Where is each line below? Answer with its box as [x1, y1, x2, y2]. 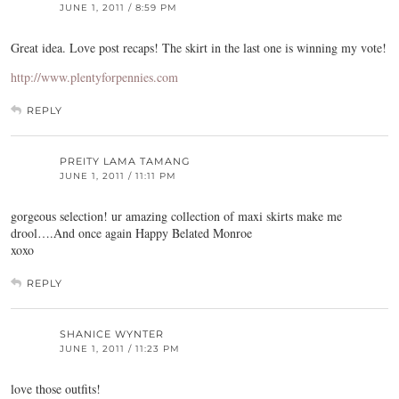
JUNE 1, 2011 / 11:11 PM [60, 170, 176, 183]
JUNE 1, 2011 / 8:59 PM [60, 2, 177, 14]
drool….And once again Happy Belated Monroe [11, 224, 252, 242]
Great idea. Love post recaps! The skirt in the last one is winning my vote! [11, 39, 387, 57]
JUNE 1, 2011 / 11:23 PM [60, 343, 180, 355]
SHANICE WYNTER [60, 328, 164, 341]
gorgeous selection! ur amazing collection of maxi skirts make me [11, 208, 342, 225]
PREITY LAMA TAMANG [60, 155, 191, 168]
